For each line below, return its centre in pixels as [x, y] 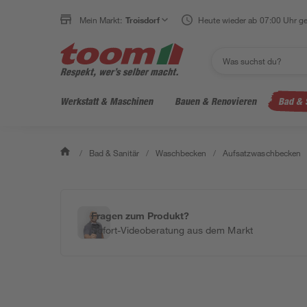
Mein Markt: [101, 20]
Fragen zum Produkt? [140, 216]
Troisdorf [143, 20]
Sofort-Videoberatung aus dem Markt [172, 230]
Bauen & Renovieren [216, 101]
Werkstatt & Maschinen [107, 101]
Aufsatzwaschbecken [262, 153]
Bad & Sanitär [114, 153]
